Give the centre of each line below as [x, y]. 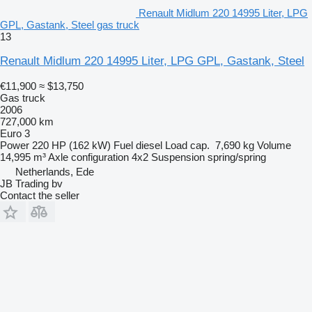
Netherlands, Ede [55, 171]
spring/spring [237, 157]
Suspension [178, 157]
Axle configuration [88, 157]
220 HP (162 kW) [71, 145]
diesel [149, 145]
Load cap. [187, 145]
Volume [274, 145]
